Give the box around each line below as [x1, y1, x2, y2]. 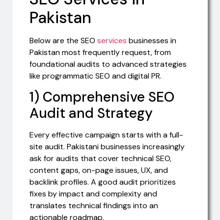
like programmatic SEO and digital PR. [29, 70, 162, 81]
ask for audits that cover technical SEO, [29, 153, 171, 164]
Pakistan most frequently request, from [29, 47, 171, 57]
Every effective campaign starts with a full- [29, 129, 183, 140]
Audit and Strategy [29, 104, 153, 122]
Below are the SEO [29, 35, 97, 46]
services [97, 35, 127, 46]
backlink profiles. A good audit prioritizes [29, 176, 176, 187]
